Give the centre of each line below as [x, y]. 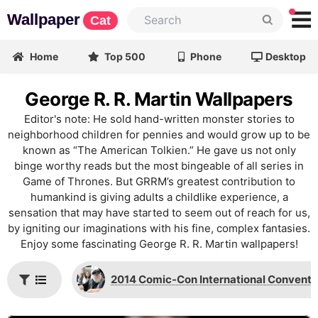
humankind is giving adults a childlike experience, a [159, 197]
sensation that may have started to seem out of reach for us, [159, 213]
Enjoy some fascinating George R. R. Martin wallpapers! [159, 244]
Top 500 [124, 56]
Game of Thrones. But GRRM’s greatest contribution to [159, 181]
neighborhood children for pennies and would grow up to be [159, 135]
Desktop [286, 56]
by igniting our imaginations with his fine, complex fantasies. [159, 228]
